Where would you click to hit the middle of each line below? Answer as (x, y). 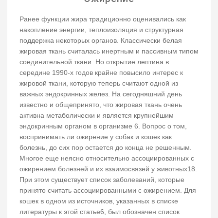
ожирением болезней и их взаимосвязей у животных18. (108, 169)
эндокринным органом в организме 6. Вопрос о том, (103, 126)
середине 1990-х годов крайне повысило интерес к (101, 72)
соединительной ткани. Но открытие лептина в (94, 62)
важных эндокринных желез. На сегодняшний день (101, 94)
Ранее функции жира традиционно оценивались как (103, 19)
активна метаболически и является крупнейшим (97, 115)
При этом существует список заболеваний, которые (102, 179)
